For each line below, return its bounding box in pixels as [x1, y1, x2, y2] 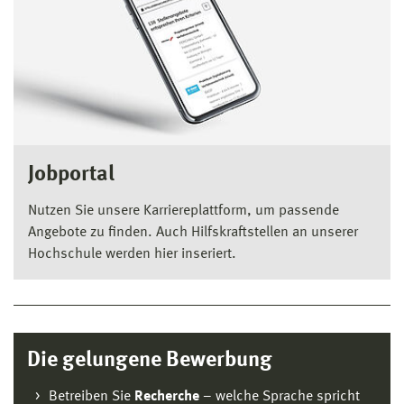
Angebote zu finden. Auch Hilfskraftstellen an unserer [28, 225, 358, 241]
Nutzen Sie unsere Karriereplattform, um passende [28, 204, 339, 219]
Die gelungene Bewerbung [27, 350, 272, 372]
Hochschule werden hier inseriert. [28, 247, 236, 262]
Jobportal [28, 164, 115, 187]
